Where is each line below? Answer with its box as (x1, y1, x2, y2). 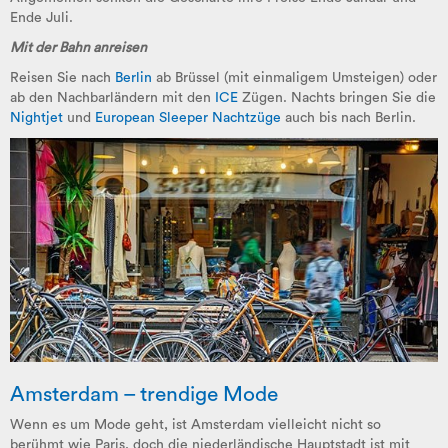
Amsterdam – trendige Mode (10, 383, 278, 405)
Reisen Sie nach (10, 71, 115, 86)
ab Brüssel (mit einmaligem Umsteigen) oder (152, 71, 437, 86)
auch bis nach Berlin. (281, 111, 416, 126)
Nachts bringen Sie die (291, 91, 436, 106)
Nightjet (10, 111, 67, 126)
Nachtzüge (212, 111, 281, 126)
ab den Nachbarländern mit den (10, 91, 215, 106)
